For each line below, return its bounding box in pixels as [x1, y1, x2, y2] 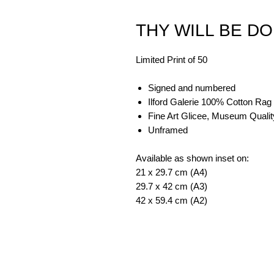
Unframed [148, 125, 188, 135]
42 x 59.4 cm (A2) [136, 195, 207, 206]
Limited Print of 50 [136, 54, 207, 65]
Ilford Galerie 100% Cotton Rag [148, 97, 272, 107]
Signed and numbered [148, 83, 235, 93]
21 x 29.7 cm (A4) [136, 167, 207, 177]
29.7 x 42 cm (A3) [136, 181, 207, 191]
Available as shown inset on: [136, 153, 249, 163]
